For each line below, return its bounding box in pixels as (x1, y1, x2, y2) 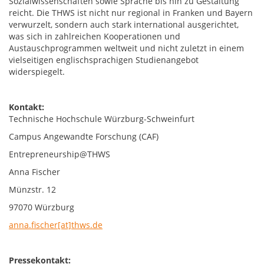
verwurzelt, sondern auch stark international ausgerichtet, (9, 19, 239, 30)
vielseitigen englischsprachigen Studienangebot (9, 54, 199, 65)
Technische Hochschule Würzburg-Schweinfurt (9, 113, 194, 124)
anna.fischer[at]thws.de (9, 219, 103, 230)
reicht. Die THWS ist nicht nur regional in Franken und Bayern (9, 7, 253, 18)
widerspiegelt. (9, 66, 65, 77)
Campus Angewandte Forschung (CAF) (9, 131, 159, 142)
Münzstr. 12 (9, 184, 56, 195)
